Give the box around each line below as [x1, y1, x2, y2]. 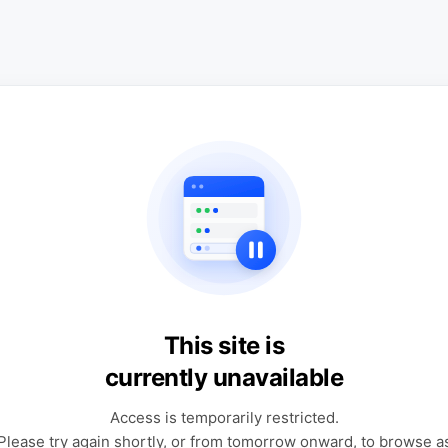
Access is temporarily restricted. [109, 408, 339, 427]
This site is [163, 331, 285, 360]
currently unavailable [104, 363, 344, 392]
